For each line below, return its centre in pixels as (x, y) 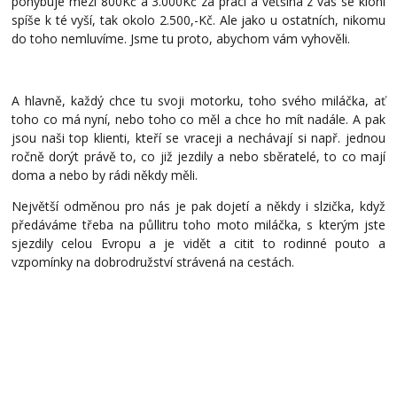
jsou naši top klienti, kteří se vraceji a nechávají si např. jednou (198, 138)
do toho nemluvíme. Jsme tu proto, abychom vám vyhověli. (181, 39)
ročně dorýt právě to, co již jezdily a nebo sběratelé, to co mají (198, 157)
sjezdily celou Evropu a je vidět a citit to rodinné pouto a (198, 244)
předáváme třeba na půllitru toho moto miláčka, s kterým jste (198, 225)
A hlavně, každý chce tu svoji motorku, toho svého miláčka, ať (198, 101)
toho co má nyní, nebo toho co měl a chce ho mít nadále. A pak (198, 120)
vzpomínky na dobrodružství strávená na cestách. (153, 262)
